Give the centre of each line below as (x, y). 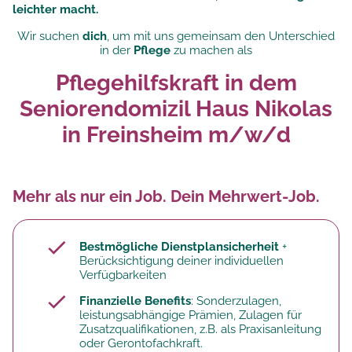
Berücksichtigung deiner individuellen (181, 261)
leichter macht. (55, 10)
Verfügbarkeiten (123, 275)
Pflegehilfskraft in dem (176, 83)
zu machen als (211, 51)
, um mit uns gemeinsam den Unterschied (221, 37)
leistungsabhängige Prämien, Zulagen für (191, 315)
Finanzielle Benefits (135, 301)
